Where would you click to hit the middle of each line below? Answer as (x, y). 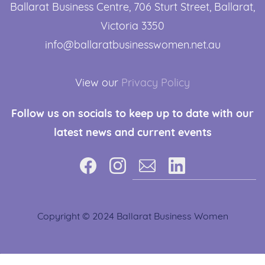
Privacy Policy (156, 83)
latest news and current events (132, 132)
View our (98, 83)
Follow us (37, 114)
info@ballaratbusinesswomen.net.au (132, 45)
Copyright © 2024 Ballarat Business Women (132, 216)
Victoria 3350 (132, 26)
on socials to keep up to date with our (158, 114)
